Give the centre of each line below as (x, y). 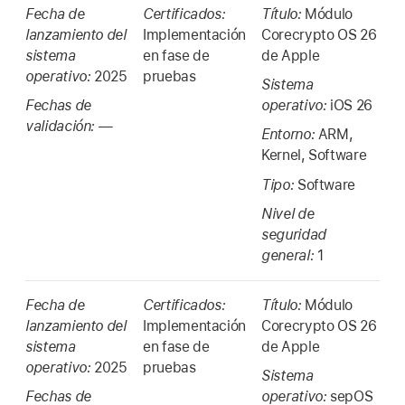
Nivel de (288, 214)
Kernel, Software (314, 155)
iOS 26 (351, 105)
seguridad (294, 235)
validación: (62, 126)
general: (289, 256)
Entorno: (290, 135)
